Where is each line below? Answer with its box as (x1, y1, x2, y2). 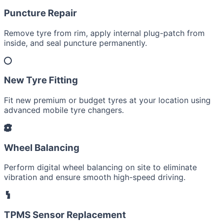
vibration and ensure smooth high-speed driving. (4, 172, 185, 183)
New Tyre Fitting (4, 74, 78, 86)
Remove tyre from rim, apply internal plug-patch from (4, 28, 205, 38)
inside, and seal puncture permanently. (4, 37, 147, 48)
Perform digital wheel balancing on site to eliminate (4, 162, 197, 173)
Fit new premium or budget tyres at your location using (4, 95, 211, 105)
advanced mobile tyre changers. (4, 105, 124, 115)
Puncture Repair (4, 7, 77, 19)
